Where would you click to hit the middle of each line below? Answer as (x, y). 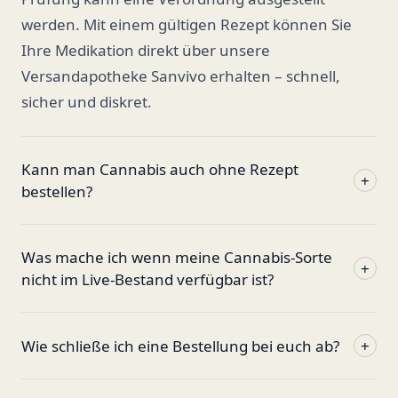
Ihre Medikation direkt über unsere (146, 50)
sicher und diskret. (87, 102)
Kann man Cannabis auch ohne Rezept (160, 169)
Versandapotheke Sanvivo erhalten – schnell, (181, 76)
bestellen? (57, 191)
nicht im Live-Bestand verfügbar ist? (147, 279)
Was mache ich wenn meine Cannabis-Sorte (177, 257)
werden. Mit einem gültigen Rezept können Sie (187, 24)
